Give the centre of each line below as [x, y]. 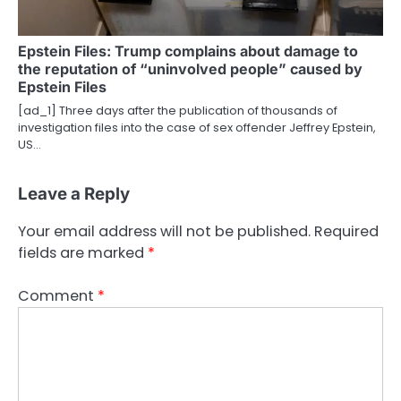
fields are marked [83, 253]
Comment [58, 296]
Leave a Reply [74, 193]
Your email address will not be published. [164, 231]
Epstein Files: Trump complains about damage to [188, 51]
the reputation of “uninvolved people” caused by [190, 68]
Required [346, 231]
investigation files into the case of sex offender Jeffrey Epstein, [197, 127]
